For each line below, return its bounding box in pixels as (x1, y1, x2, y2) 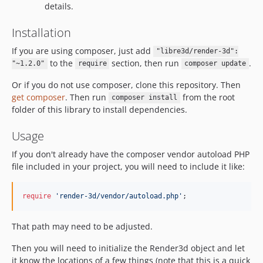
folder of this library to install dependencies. (12, 103, 187, 115)
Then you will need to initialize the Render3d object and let (12, 242, 245, 254)
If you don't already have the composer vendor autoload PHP (12, 148, 249, 160)
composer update (184, 59, 246, 68)
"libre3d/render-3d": (156, 47, 238, 56)
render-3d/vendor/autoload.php (59, 191, 178, 200)
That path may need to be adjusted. (12, 220, 153, 232)
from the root (180, 91, 235, 103)
